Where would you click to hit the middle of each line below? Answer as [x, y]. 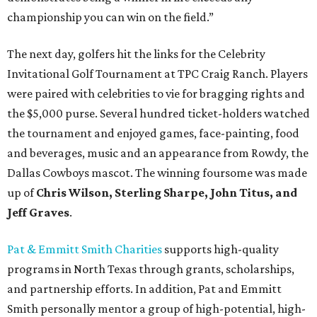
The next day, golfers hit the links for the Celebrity [136, 54]
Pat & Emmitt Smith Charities [85, 249]
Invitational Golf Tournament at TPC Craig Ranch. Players [157, 74]
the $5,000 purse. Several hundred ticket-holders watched [158, 114]
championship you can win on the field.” [110, 17]
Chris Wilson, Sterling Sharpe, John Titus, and [167, 193]
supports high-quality [220, 249]
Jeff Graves [38, 213]
